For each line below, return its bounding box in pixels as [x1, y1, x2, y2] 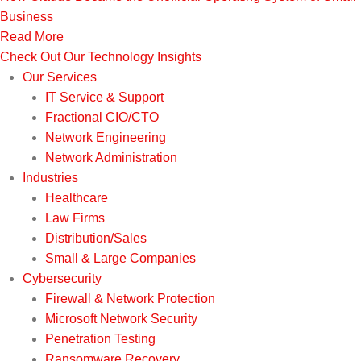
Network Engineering [45, 131, 166, 145]
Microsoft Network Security [45, 312, 197, 326]
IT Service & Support [45, 90, 164, 105]
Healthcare [45, 191, 108, 205]
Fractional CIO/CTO [45, 110, 159, 125]
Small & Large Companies [45, 251, 196, 266]
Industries [23, 171, 78, 185]
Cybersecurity [23, 272, 102, 286]
